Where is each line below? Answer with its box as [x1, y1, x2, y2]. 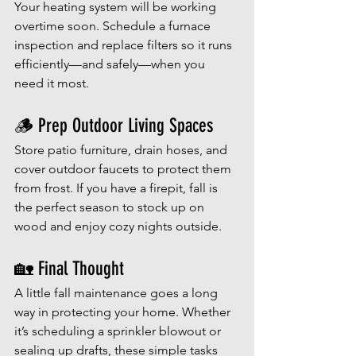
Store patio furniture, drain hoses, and [14, 142, 230, 158]
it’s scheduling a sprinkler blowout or [14, 323, 224, 339]
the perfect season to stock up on [14, 199, 207, 215]
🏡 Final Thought [14, 257, 124, 281]
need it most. [14, 75, 89, 91]
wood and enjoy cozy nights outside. [14, 219, 222, 234]
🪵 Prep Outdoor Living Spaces [14, 114, 213, 137]
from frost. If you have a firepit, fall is [14, 180, 221, 196]
